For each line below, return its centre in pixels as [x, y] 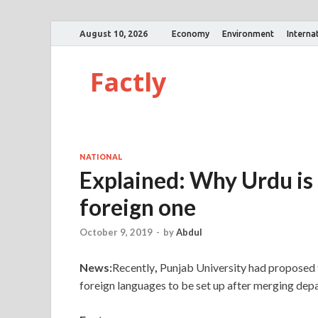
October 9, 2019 [116, 232]
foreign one [138, 207]
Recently [133, 268]
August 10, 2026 [114, 33]
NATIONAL [101, 157]
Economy [191, 33]
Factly [128, 82]
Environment [248, 33]
